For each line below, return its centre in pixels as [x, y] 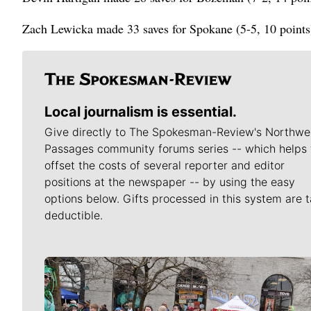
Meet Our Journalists [130, 283]
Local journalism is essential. [141, 112]
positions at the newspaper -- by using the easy [170, 182]
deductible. [74, 216]
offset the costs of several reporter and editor [165, 166]
